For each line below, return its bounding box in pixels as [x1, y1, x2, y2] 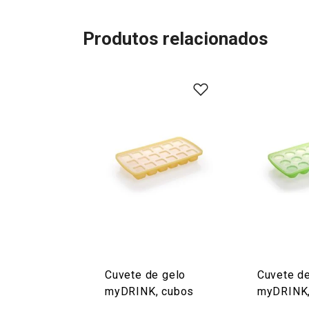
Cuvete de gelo [105, 268, 186, 281]
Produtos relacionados [83, 28, 268, 49]
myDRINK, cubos [105, 285, 195, 298]
